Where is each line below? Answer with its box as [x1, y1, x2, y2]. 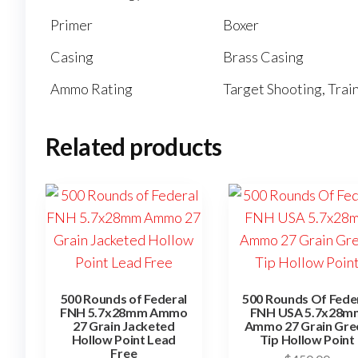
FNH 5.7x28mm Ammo [60, 304, 188, 320]
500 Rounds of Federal [60, 291, 187, 307]
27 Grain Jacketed [73, 318, 175, 334]
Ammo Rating [50, 80, 133, 98]
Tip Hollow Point [259, 332, 355, 348]
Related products [46, 132, 222, 161]
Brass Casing [223, 48, 304, 66]
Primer [50, 16, 93, 34]
